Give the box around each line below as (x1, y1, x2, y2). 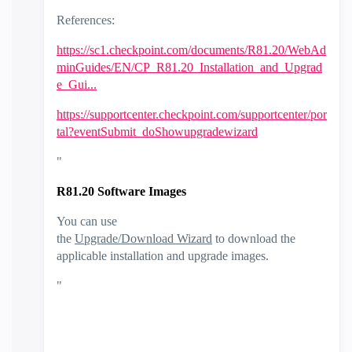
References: (57, 13, 115, 27)
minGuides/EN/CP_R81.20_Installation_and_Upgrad (57, 60, 322, 74)
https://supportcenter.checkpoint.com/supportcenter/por (57, 107, 327, 121)
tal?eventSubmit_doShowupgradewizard (57, 124, 258, 138)
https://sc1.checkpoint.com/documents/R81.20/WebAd (57, 42, 326, 57)
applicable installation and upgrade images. (57, 248, 269, 262)
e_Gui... (57, 77, 97, 91)
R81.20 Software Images (57, 184, 186, 198)
